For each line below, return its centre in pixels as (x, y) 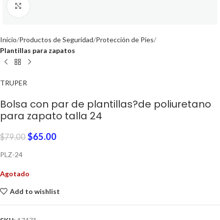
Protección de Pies (125, 40)
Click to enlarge (53, 6)
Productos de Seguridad (56, 40)
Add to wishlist (35, 191)
